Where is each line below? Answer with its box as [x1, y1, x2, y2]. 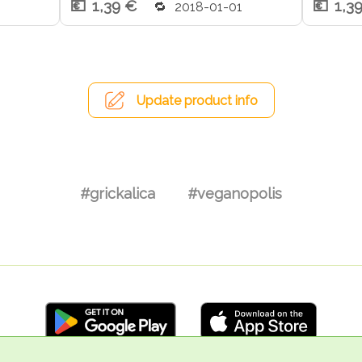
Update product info [136, 93, 258, 109]
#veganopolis [187, 184, 282, 202]
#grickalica [80, 184, 155, 202]
